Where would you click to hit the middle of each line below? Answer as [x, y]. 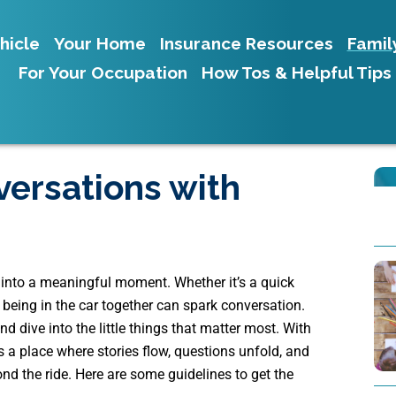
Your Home [99, 43]
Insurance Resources [246, 43]
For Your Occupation [103, 72]
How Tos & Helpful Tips [297, 72]
